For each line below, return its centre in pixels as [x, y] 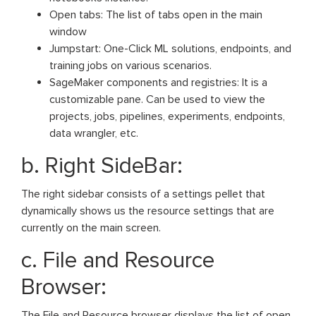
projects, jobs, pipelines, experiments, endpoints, [167, 117]
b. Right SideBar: [102, 166]
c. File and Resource [118, 261]
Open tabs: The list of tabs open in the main [156, 15]
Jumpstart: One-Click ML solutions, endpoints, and [170, 49]
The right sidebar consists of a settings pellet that [143, 194]
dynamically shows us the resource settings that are [148, 211]
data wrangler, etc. [94, 134]
